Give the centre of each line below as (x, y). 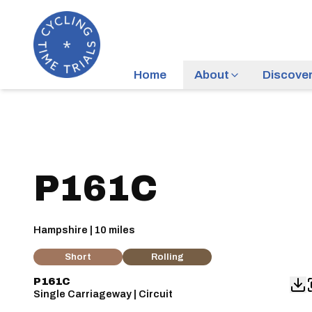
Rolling (167, 257)
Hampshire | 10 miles (84, 230)
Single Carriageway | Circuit (103, 294)
